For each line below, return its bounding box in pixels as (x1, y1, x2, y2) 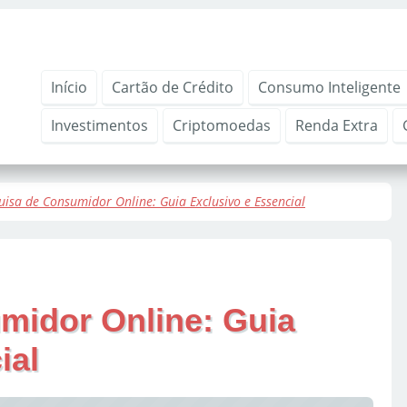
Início (51, 77, 87, 97)
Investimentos (51, 115, 148, 135)
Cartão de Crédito (112, 77, 233, 97)
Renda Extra (295, 115, 378, 135)
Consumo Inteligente (258, 77, 401, 97)
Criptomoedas (173, 115, 271, 135)
